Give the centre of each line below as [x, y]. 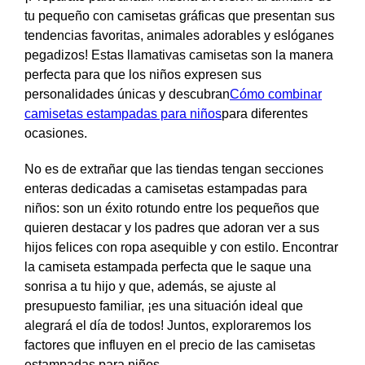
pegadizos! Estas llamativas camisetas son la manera [179, 55]
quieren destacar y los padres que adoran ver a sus [172, 227]
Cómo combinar [276, 94]
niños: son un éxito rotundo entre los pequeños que [172, 208]
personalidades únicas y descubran [127, 94]
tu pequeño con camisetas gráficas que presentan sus [180, 15]
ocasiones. [56, 133]
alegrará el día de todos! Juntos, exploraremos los [168, 325]
